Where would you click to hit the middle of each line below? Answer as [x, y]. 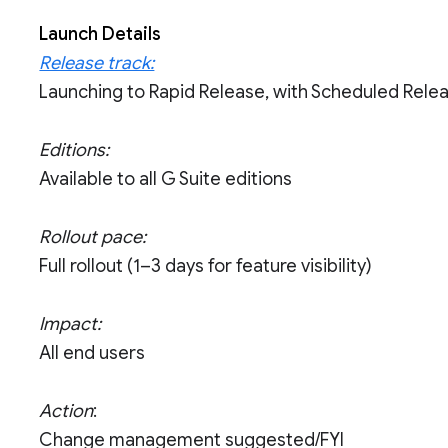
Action [66, 411]
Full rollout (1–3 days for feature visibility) [206, 266]
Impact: [70, 324]
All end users [92, 353]
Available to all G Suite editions [166, 179]
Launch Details [100, 34]
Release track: [97, 63]
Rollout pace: [93, 237]
